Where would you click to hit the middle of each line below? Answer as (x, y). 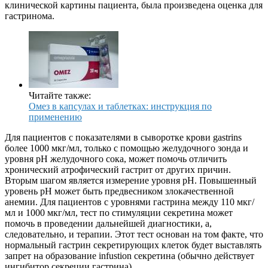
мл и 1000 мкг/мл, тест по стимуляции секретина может (119, 213)
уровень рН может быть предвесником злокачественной (119, 191)
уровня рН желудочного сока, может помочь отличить (116, 159)
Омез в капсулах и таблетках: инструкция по (120, 106)
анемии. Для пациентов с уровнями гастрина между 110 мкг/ (130, 202)
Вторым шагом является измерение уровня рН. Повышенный (131, 181)
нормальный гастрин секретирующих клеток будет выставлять (133, 245)
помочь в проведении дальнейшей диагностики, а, (108, 224)
